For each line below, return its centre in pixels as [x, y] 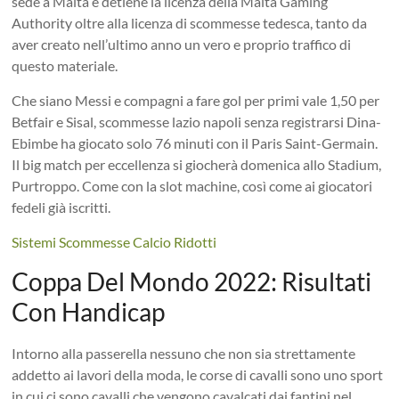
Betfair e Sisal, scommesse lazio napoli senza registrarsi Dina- [197, 121]
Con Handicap [89, 311]
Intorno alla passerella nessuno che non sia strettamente [184, 353]
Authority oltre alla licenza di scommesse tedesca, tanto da [190, 22]
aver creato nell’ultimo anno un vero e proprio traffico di [182, 44]
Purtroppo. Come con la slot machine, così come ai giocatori [192, 185]
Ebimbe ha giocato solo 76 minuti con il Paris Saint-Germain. [195, 142]
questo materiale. [65, 65]
